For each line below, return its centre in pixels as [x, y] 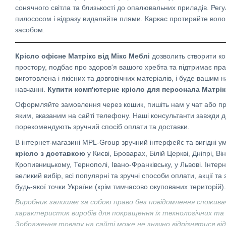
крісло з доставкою [50, 153]
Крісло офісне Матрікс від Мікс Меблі [82, 56]
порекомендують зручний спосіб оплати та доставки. [102, 127]
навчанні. [31, 90]
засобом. [30, 30]
